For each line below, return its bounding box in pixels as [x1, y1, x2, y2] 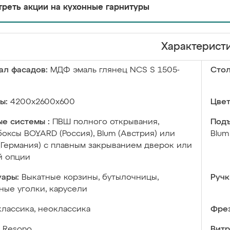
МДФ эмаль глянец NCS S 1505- [50, 66, 180, 74]
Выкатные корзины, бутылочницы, [22, 174, 159, 182]
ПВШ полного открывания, [52, 118, 159, 126]
